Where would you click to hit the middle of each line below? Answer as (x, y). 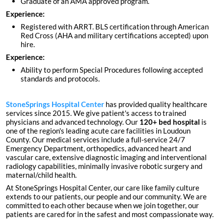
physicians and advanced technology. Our (73, 122)
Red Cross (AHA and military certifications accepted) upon (114, 36)
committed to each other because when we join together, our (102, 206)
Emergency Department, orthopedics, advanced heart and (98, 149)
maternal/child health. (41, 175)
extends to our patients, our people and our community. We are (106, 197)
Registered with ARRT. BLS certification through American (115, 27)
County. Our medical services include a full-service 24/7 (96, 140)
